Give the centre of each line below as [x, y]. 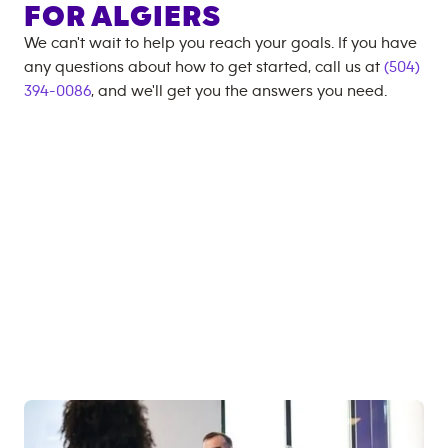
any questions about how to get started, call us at [204, 67]
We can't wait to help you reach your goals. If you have [220, 43]
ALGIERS [156, 17]
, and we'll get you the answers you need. [239, 91]
